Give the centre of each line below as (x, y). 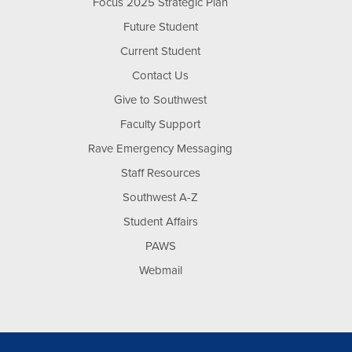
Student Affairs (160, 222)
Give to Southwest (160, 100)
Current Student (160, 51)
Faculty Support (160, 124)
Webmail (160, 270)
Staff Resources (160, 173)
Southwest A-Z (160, 197)
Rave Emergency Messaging (160, 148)
